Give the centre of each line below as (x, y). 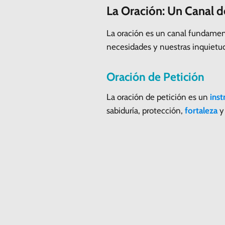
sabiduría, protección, (146, 110)
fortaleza (201, 110)
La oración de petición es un (158, 97)
